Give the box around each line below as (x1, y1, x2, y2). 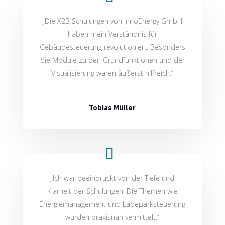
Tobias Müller (89, 103, 136, 113)
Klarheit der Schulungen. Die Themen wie (47, 186, 178, 196)
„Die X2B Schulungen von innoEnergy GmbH (42, 16, 183, 26)
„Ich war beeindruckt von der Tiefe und (50, 173, 175, 183)
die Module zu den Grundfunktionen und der (40, 55, 185, 65)
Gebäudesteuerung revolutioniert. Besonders (39, 42, 185, 52)
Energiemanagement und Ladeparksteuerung (39, 199, 186, 209)
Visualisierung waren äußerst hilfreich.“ (51, 68, 174, 78)
